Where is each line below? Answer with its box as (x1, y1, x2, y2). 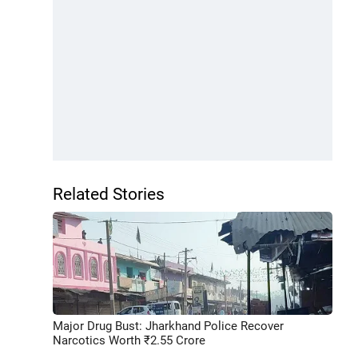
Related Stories (53, 185, 165, 204)
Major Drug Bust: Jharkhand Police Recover (53, 318, 284, 333)
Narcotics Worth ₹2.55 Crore (53, 332, 205, 348)
